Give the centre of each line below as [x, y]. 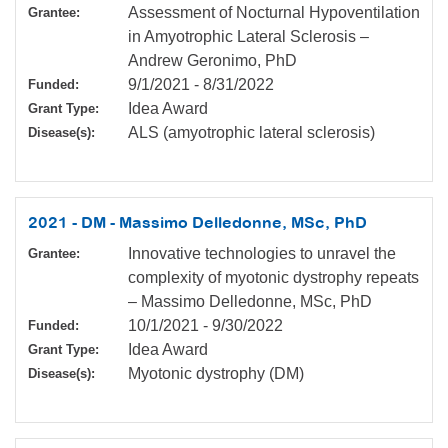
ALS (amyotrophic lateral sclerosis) [251, 133]
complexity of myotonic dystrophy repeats [273, 278]
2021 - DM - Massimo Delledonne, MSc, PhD [197, 222]
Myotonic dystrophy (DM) [216, 374]
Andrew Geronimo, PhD [212, 61]
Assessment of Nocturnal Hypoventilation [274, 13]
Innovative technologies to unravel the [262, 254]
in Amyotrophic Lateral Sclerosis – [248, 37]
